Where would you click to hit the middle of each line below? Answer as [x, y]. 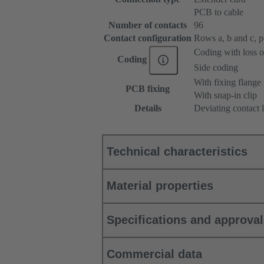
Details [148, 108]
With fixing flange [227, 82]
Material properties [160, 186]
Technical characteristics [177, 152]
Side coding [216, 68]
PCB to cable [219, 12]
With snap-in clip [225, 95]
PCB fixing [148, 89]
